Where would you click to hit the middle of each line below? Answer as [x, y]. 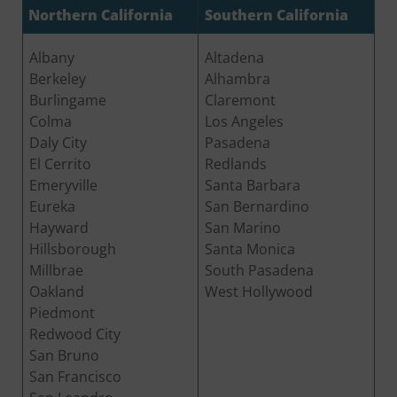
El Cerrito [60, 163]
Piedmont [62, 312]
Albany [52, 57]
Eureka [52, 206]
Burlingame [68, 100]
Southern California [276, 15]
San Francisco [75, 376]
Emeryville [63, 185]
